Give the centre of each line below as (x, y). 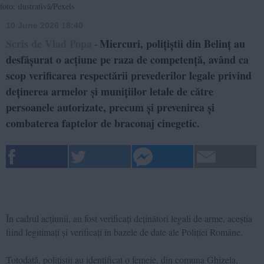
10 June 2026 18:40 (44, 25)
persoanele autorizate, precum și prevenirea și (110, 107)
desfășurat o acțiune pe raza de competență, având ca (127, 59)
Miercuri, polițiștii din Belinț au (172, 43)
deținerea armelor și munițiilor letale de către (110, 91)
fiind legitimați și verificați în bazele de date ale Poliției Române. (124, 232)
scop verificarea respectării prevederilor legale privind (129, 75)
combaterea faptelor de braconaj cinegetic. (103, 123)
